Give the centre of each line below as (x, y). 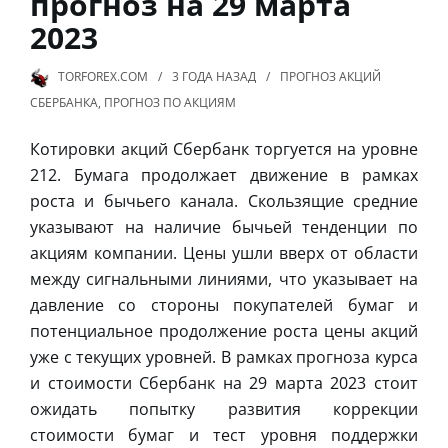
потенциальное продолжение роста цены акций (224, 330)
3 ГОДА (192, 76)
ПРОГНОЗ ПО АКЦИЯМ (170, 102)
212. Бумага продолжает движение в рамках (224, 174)
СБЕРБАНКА (64, 102)
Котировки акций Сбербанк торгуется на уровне (224, 148)
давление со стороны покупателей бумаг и (224, 304)
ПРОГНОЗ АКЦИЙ (330, 76)
